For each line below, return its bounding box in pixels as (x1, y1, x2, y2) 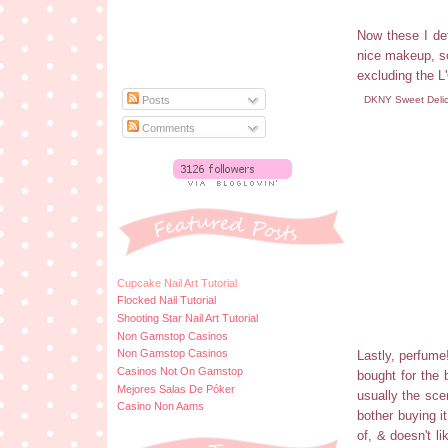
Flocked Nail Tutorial (117, 294, 216, 307)
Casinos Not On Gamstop (117, 364, 243, 377)
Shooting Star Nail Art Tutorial (117, 311, 258, 324)
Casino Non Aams (117, 400, 204, 413)
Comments (139, 121, 196, 134)
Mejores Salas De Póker (117, 382, 235, 395)
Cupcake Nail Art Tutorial (117, 276, 237, 289)
